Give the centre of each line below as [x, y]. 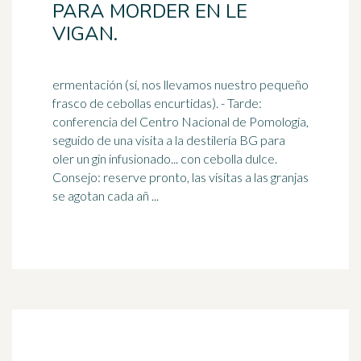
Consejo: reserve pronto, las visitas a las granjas [180, 177]
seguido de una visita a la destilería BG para [169, 140]
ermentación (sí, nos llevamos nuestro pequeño [180, 84]
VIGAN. [85, 34]
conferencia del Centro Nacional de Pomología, [180, 121]
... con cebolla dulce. [224, 158]
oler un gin [81, 158]
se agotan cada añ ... [106, 195]
